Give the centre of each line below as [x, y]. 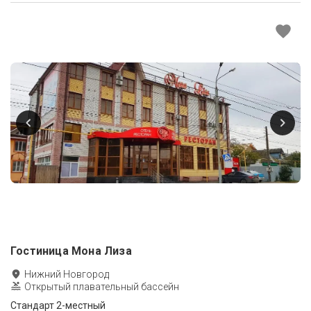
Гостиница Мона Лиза [71, 251]
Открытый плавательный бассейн [102, 286]
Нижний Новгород [67, 274]
